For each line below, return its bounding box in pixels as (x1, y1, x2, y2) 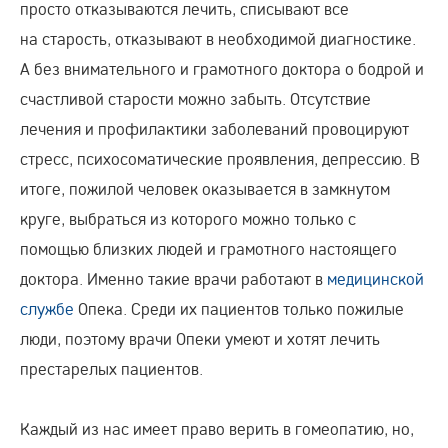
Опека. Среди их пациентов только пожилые (78, 298, 404, 320)
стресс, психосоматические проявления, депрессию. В (20, 148, 420, 170)
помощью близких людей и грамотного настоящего (20, 238, 397, 260)
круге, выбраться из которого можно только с (20, 208, 356, 230)
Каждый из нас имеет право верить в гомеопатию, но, (20, 418, 414, 440)
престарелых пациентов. (20, 358, 207, 380)
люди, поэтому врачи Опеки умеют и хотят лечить (20, 328, 380, 350)
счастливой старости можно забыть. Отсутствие (20, 88, 371, 110)
